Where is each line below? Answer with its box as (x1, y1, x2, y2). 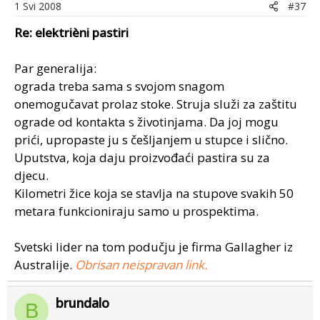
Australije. (14, 256, 75, 273)
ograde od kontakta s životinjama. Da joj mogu (14, 114, 279, 130)
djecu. (14, 167, 49, 184)
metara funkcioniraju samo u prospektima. (14, 203, 259, 219)
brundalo (56, 294, 109, 311)
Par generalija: (14, 60, 96, 76)
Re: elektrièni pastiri (14, 24, 129, 41)
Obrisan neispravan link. (75, 256, 207, 273)
